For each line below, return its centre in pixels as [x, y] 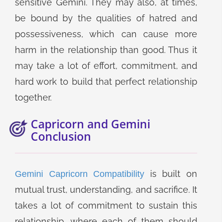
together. [33, 97]
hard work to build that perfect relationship [106, 82]
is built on [171, 174]
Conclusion [61, 136]
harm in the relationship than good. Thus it [106, 50]
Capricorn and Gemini [90, 124]
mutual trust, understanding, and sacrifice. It [106, 190]
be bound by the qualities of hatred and [106, 18]
